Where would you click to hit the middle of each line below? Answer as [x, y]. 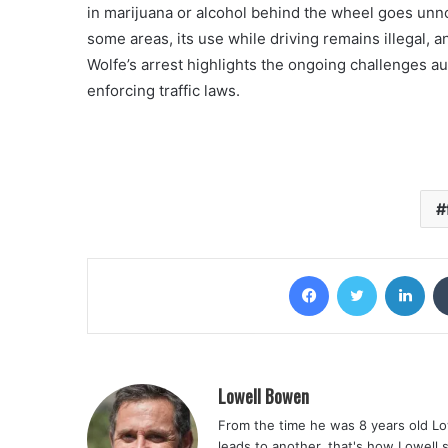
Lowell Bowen [263, 396]
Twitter [398, 275]
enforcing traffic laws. [163, 90]
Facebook [358, 275]
